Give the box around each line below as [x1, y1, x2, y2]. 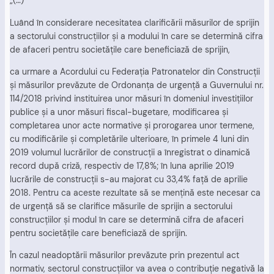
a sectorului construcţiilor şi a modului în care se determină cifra [10, 30, 263, 42]
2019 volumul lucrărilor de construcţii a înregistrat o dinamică [10, 146, 250, 158]
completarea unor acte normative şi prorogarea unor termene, [10, 119, 254, 131]
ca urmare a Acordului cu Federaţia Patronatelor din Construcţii [10, 65, 260, 77]
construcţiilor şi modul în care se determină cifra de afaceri [10, 213, 243, 225]
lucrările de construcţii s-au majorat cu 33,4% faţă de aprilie [10, 173, 248, 185]
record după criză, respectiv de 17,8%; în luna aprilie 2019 [10, 160, 234, 171]
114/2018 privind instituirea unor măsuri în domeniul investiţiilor [10, 92, 253, 104]
